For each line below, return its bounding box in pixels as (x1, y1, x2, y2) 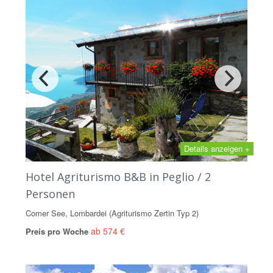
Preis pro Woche (26, 225, 91, 237)
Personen (26, 186, 75, 201)
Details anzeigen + (184, 143, 250, 154)
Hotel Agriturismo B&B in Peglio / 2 (26, 169, 211, 184)
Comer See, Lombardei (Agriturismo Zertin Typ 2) (26, 207, 199, 219)
